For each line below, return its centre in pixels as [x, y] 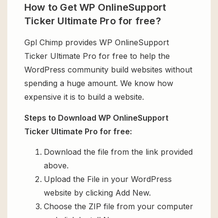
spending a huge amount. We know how [99, 83]
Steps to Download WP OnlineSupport [96, 118]
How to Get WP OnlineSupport [95, 8]
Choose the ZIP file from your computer [118, 207]
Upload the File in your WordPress [108, 179]
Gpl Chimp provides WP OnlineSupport [97, 43]
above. [56, 166]
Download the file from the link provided [118, 152]
